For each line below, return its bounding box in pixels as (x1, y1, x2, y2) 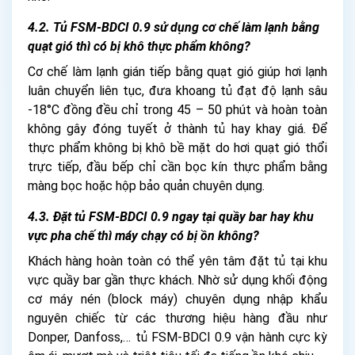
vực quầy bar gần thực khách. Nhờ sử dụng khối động (28, 272, 327, 288)
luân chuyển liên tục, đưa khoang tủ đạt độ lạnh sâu (28, 82, 327, 98)
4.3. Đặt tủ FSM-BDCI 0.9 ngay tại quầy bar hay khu (28, 208, 314, 224)
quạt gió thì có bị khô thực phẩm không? (28, 38, 250, 54)
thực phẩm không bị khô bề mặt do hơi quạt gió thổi (28, 139, 327, 155)
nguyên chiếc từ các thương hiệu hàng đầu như (28, 310, 327, 326)
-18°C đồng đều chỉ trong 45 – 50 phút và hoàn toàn (28, 101, 327, 117)
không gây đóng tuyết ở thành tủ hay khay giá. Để (28, 120, 327, 136)
